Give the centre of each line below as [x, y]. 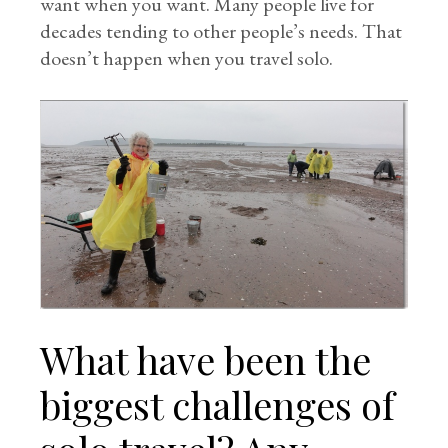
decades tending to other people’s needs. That [221, 31]
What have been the [206, 360]
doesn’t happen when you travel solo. [187, 58]
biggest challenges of [217, 405]
